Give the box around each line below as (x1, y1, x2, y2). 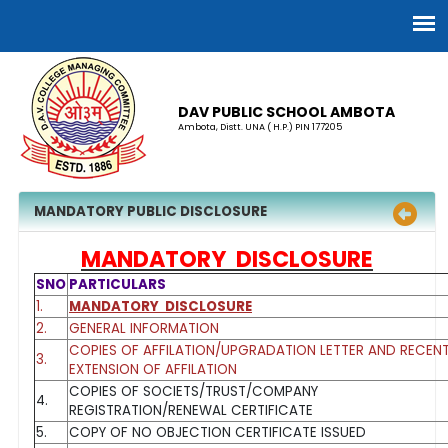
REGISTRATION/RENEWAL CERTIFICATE (69, 401, 313, 420)
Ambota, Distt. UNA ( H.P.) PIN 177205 (177, 120, 342, 133)
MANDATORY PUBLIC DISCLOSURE (34, 202, 267, 221)
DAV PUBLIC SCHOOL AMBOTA (177, 101, 395, 122)
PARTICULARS (69, 275, 166, 294)
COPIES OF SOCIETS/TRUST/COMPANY (69, 382, 318, 401)
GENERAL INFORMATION (69, 319, 219, 338)
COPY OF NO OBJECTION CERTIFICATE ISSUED (69, 423, 370, 442)
